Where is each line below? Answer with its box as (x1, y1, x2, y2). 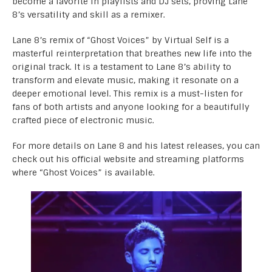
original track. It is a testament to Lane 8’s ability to (12, 61, 231, 72)
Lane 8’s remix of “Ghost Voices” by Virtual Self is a (12, 34, 229, 46)
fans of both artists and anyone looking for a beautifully (12, 101, 250, 112)
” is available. (98, 166, 155, 178)
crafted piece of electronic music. (12, 114, 154, 126)
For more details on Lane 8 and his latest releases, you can (12, 140, 260, 151)
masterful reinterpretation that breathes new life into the (12, 47, 252, 59)
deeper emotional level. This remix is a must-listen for (12, 87, 243, 99)
